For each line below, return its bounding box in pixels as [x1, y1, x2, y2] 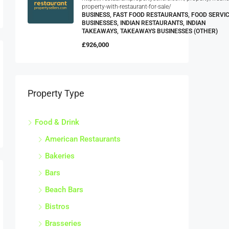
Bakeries [45, 148, 75, 158]
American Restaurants [45, 131, 121, 141]
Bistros [45, 199, 70, 209]
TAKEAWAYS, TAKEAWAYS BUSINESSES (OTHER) [82, 25, 218, 32]
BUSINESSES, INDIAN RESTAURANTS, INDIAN [82, 16, 205, 24]
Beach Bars [45, 182, 83, 192]
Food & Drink [35, 114, 79, 124]
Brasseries [45, 216, 81, 225]
